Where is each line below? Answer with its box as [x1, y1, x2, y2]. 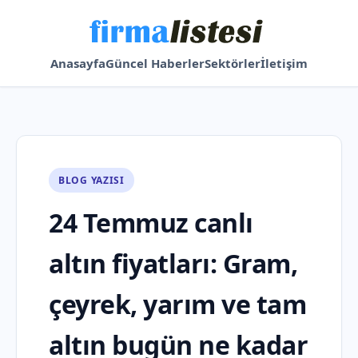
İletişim [261, 55, 308, 71]
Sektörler [205, 55, 261, 71]
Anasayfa [50, 55, 105, 71]
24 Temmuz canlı [49, 205, 253, 240]
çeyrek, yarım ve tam [49, 287, 306, 321]
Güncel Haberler [105, 55, 205, 71]
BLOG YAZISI [58, 173, 125, 187]
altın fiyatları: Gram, [49, 246, 297, 280]
